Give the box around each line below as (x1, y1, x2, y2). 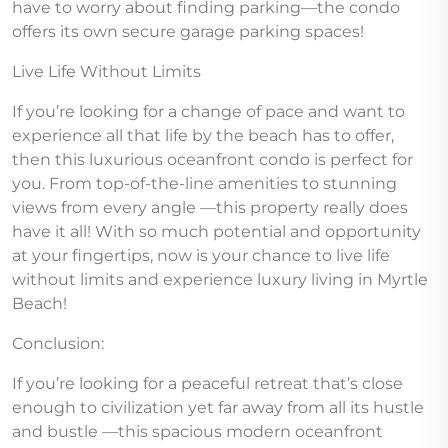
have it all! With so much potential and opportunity (12, 222, 421, 242)
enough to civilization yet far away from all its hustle (12, 398, 424, 418)
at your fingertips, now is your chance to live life (12, 246, 390, 266)
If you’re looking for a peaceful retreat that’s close (12, 374, 403, 394)
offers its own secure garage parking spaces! (12, 22, 368, 42)
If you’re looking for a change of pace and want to (12, 102, 405, 122)
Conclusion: (12, 334, 108, 354)
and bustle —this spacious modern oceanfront (12, 422, 383, 442)
